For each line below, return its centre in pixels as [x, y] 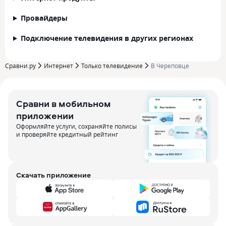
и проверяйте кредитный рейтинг [67, 134]
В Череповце [170, 66]
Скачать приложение [53, 175]
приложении [45, 116]
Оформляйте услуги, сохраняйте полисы [76, 126]
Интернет [59, 66]
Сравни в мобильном [64, 104]
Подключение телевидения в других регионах [107, 38]
